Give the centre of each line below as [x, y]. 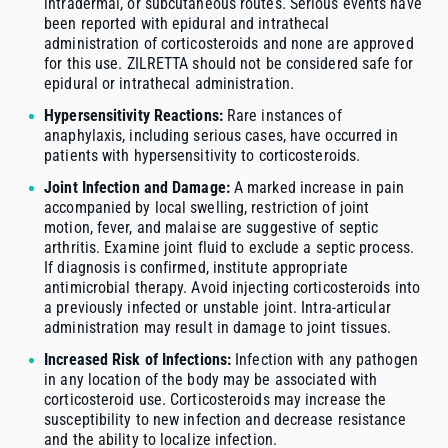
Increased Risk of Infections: [138, 360]
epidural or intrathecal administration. [169, 84]
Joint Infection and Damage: [137, 188]
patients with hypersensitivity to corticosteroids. [202, 156]
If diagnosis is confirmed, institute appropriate [196, 268]
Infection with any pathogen [324, 360]
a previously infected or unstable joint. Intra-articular [217, 308]
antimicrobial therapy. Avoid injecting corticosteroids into [232, 288]
